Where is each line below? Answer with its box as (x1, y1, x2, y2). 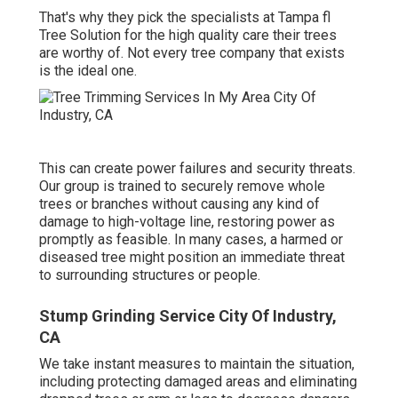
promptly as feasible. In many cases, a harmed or (39, 230, 343, 248)
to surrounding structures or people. (39, 266, 260, 283)
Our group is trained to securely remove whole (39, 177, 325, 195)
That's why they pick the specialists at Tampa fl (39, 8, 330, 26)
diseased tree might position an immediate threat (39, 248, 345, 266)
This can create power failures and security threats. (39, 159, 355, 177)
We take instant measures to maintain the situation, (39, 354, 354, 372)
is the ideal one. (39, 61, 137, 79)
